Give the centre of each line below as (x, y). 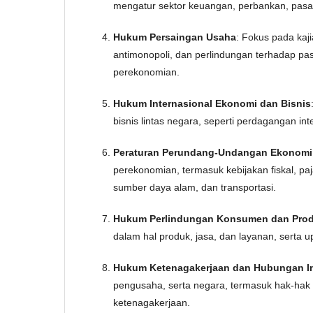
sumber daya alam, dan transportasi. (195, 187)
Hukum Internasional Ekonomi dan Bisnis (212, 103)
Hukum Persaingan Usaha (175, 37)
